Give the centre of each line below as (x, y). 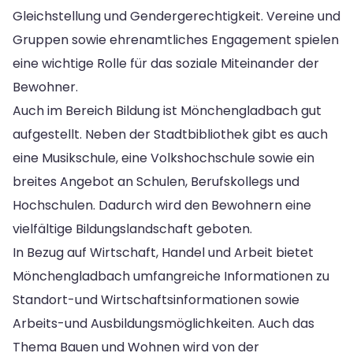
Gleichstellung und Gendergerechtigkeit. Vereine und (176, 16)
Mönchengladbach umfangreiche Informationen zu (171, 276)
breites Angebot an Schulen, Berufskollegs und (156, 181)
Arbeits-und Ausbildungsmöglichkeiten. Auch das (163, 323)
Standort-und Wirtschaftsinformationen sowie (156, 299)
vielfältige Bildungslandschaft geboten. (132, 229)
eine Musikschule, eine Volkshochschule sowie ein (163, 158)
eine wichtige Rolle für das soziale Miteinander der (166, 63)
